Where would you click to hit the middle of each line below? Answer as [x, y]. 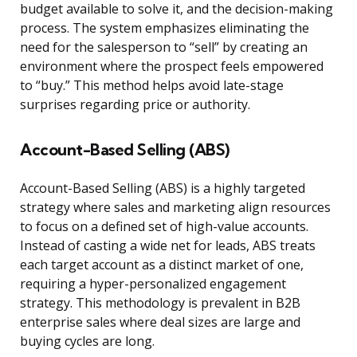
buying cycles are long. [87, 341]
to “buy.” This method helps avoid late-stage [152, 86]
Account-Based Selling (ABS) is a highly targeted [163, 188]
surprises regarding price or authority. [135, 105]
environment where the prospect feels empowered [172, 67]
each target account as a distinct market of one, [162, 265]
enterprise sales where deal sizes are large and [160, 322]
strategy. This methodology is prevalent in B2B [160, 303]
